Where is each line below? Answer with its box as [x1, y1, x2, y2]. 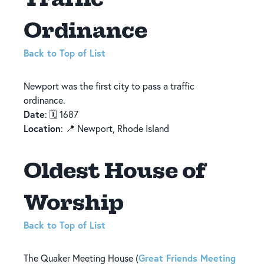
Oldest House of [24, 157, 206, 183]
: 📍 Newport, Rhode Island [61, 123, 169, 135]
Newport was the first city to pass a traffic [24, 80, 194, 93]
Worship [24, 189, 124, 215]
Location [24, 122, 61, 135]
